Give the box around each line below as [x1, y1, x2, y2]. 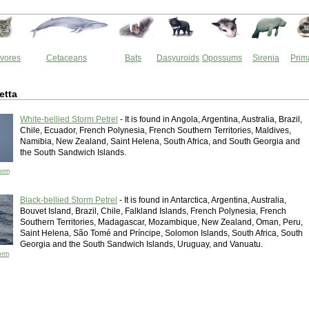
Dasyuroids [157, 53, 199, 63]
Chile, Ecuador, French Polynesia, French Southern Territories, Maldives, [20, 126, 291, 135]
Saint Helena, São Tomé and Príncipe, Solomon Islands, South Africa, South [20, 228, 303, 238]
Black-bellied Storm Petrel [20, 195, 117, 205]
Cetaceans [46, 53, 87, 63]
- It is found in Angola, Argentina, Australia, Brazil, [118, 114, 302, 124]
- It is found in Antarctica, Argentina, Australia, [117, 195, 286, 205]
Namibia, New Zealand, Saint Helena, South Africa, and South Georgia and [20, 137, 300, 146]
